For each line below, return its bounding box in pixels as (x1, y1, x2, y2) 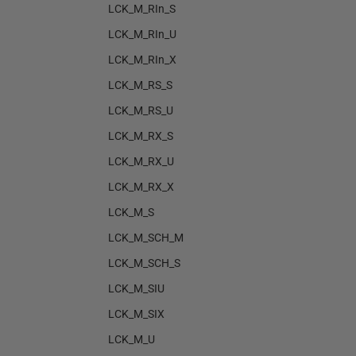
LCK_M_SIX (108, 308, 164, 320)
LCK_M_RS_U (108, 104, 173, 117)
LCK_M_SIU (108, 282, 164, 295)
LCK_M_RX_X (108, 180, 174, 193)
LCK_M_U (108, 333, 155, 346)
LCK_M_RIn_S (108, 2, 176, 15)
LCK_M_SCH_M (108, 231, 184, 244)
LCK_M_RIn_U (108, 28, 176, 41)
